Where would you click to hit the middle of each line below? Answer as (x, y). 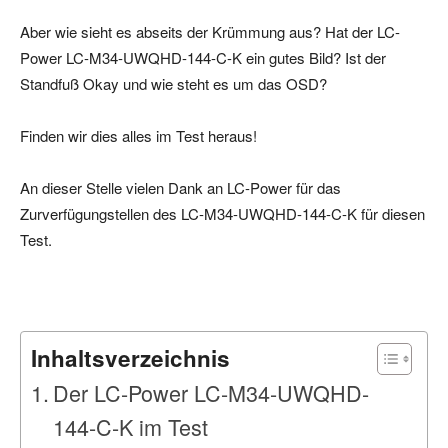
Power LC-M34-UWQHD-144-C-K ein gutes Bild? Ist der (203, 57)
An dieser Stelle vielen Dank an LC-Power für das (180, 187)
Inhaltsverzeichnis (130, 357)
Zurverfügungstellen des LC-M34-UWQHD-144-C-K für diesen (222, 213)
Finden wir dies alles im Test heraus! (138, 135)
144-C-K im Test (131, 426)
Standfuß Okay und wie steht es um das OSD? (173, 83)
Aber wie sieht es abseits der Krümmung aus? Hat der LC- (210, 31)
